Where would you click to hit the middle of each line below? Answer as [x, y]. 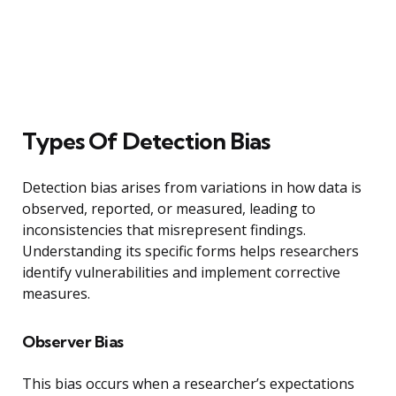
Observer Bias [73, 341]
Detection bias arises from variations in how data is [192, 187]
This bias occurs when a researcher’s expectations [188, 383]
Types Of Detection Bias [146, 141]
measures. [56, 293]
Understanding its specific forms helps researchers [190, 251]
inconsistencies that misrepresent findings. [164, 229]
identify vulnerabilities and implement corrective [181, 272]
